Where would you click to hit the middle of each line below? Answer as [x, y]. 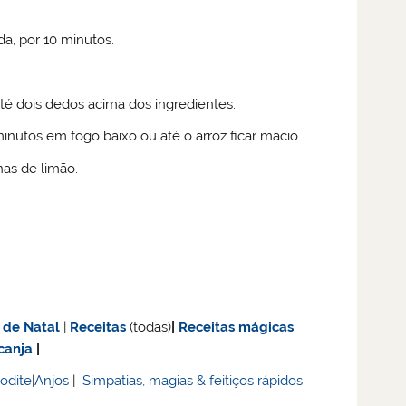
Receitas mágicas [237, 327]
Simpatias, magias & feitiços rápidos [193, 381]
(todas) [151, 327]
